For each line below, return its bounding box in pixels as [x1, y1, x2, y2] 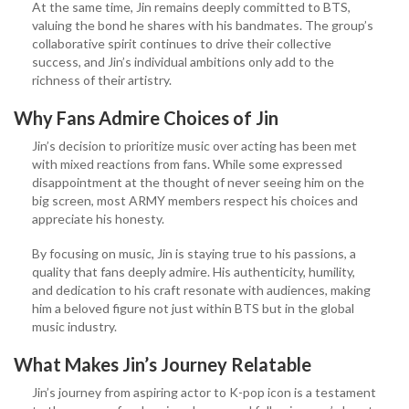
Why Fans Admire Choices [14, 106, 229, 129]
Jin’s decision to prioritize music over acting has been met [32, 137, 357, 153]
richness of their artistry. [32, 71, 172, 88]
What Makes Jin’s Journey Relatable [14, 352, 311, 375]
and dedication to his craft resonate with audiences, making [32, 281, 371, 298]
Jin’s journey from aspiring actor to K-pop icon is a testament [32, 383, 376, 400]
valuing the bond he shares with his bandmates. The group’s [32, 16, 373, 33]
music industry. [32, 318, 117, 334]
